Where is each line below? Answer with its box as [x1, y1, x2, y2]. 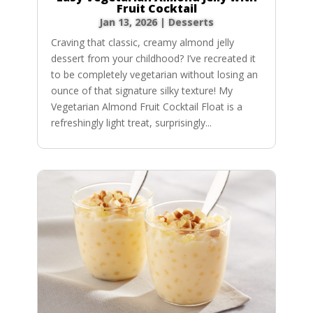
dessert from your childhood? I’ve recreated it [50, 51, 256, 65]
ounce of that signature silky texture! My [50, 83, 233, 97]
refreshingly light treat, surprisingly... [50, 115, 212, 129]
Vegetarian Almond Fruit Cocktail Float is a [50, 99, 242, 113]
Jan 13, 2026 [99, 15, 157, 29]
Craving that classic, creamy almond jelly [50, 35, 234, 49]
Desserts [168, 15, 214, 29]
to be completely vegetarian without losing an [50, 67, 258, 81]
